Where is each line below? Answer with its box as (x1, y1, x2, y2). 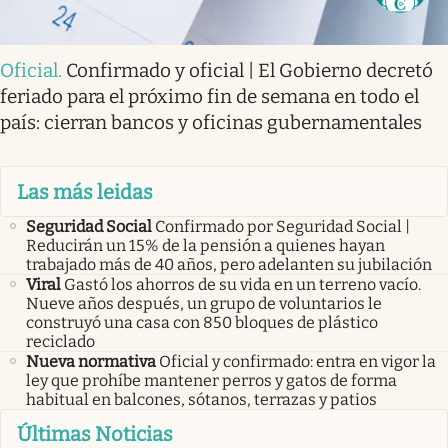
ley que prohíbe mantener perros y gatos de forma (26, 370, 397, 390)
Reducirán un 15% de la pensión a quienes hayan (26, 235, 385, 255)
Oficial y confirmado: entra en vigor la (159, 351, 436, 371)
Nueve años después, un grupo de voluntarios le (26, 293, 382, 313)
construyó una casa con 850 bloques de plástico (26, 312, 378, 332)
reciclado (26, 331, 95, 351)
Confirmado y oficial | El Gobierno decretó (66, 59, 433, 83)
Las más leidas (17, 179, 153, 204)
